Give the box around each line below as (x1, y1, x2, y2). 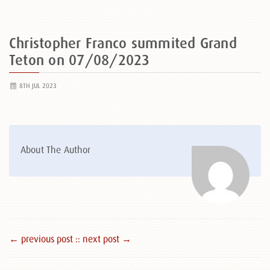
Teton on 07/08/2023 (9, 52, 150, 68)
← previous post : (9, 233, 78, 244)
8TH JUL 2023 (17, 82, 57, 89)
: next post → (78, 233, 131, 244)
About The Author (20, 144, 91, 155)
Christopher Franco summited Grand (9, 35, 237, 51)
